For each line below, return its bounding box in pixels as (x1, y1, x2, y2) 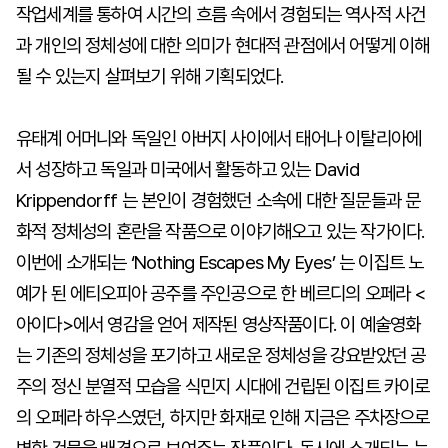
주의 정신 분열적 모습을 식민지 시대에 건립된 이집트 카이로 (16, 375, 430, 398)
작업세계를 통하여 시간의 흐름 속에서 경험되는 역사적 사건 (16, 3, 426, 26)
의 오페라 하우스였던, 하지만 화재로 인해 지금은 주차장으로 (16, 406, 430, 429)
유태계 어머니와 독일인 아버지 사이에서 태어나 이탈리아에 (16, 127, 422, 150)
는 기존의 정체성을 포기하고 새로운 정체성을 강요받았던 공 (16, 344, 426, 367)
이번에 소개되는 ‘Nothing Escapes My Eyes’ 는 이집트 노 (16, 251, 424, 274)
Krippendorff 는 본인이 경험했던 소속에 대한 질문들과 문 (16, 189, 421, 212)
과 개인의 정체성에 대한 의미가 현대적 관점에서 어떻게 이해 (16, 34, 430, 57)
